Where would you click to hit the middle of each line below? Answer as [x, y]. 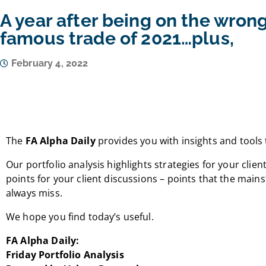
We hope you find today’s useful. [80, 217]
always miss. [35, 193]
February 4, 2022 [50, 63]
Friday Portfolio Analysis [65, 255]
